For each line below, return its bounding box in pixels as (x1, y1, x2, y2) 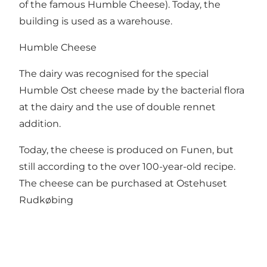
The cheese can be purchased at (19, 178, 176, 190)
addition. (19, 118, 61, 130)
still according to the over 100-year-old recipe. (19, 161, 235, 173)
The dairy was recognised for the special (19, 68, 209, 80)
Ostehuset (176, 178, 227, 190)
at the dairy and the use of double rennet (19, 101, 216, 113)
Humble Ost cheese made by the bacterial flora (19, 85, 244, 97)
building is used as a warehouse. (19, 15, 172, 27)
